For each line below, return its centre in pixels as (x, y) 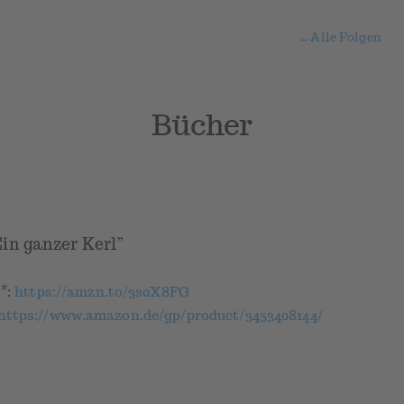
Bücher (202, 124)
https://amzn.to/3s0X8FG (102, 292)
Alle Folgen (346, 37)
